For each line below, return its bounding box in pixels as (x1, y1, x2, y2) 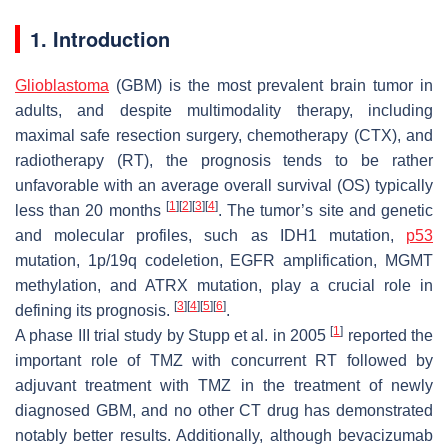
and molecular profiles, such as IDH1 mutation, (15, 226, 406, 244)
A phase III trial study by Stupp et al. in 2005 (15, 326, 331, 344)
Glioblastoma (15, 76, 109, 94)
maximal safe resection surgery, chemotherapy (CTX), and (15, 126, 433, 144)
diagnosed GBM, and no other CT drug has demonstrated (15, 401, 433, 419)
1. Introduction (30, 23, 170, 53)
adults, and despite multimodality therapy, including (15, 101, 433, 119)
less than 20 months (15, 201, 166, 219)
